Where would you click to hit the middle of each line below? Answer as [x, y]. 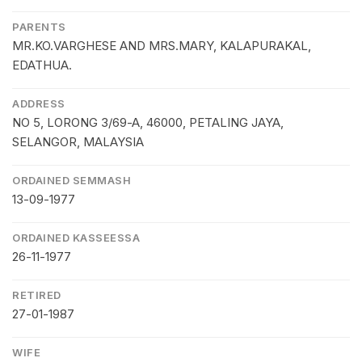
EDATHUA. [42, 65]
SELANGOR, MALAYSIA [78, 142]
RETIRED [37, 295]
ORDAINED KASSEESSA [76, 238]
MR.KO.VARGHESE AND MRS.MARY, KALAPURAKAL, [162, 46]
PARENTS [39, 27]
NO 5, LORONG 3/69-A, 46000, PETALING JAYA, [148, 123]
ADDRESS [39, 104]
